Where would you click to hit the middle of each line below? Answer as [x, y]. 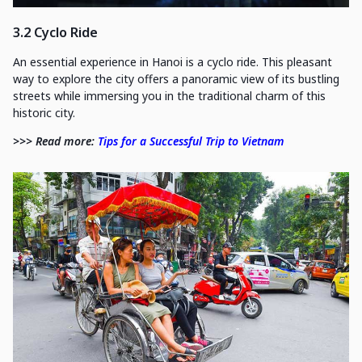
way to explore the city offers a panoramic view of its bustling [176, 79]
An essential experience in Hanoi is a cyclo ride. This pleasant [173, 62]
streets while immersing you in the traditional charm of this [169, 96]
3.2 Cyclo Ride [55, 32]
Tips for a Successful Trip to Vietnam [191, 141]
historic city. [44, 113]
